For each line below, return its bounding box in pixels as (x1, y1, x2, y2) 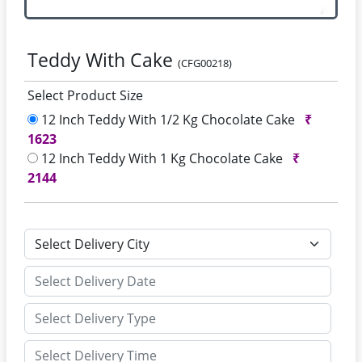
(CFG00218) (178, 56, 232, 70)
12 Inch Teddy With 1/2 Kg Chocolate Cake (38, 111, 298, 128)
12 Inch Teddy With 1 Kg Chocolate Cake (38, 149, 286, 167)
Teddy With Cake (27, 47, 178, 73)
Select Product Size (27, 86, 143, 104)
